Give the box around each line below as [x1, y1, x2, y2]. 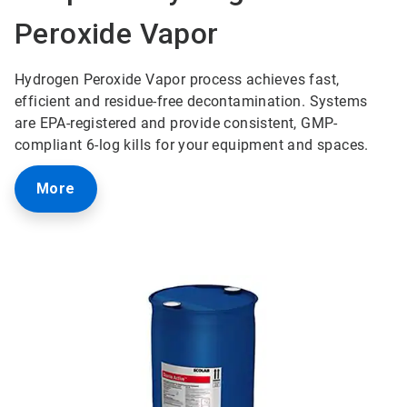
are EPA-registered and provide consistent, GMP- [15, 114, 338, 132]
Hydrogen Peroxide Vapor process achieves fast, [15, 70, 340, 88]
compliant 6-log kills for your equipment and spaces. [15, 135, 373, 154]
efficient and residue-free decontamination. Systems [15, 92, 368, 110]
